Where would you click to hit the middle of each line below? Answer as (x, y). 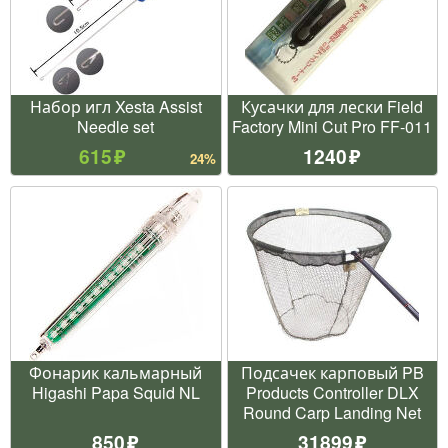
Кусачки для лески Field (332, 106)
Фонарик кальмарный (116, 372)
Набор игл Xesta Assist (115, 106)
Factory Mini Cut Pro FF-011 (332, 126)
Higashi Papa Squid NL (115, 392)
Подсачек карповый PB (332, 372)
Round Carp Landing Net (332, 412)
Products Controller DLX (332, 392)
